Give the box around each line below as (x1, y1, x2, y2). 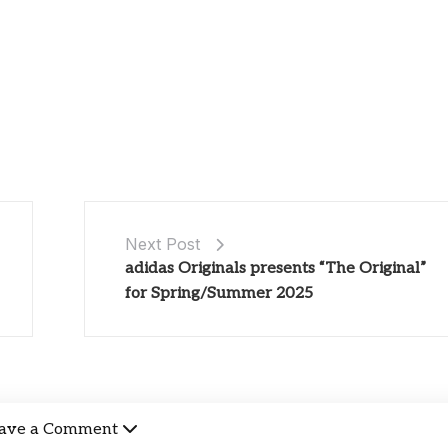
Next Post (125, 233, 201, 254)
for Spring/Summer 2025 (125, 283, 314, 303)
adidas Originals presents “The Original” (125, 258, 427, 278)
